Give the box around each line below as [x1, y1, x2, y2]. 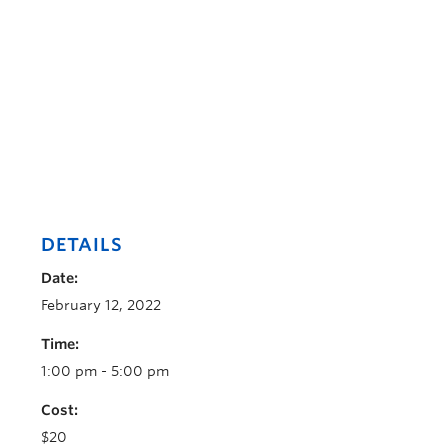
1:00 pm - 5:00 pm [41, 363, 169, 379]
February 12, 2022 [41, 297, 161, 313]
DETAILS [41, 234, 123, 255]
